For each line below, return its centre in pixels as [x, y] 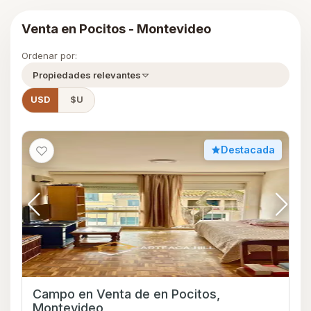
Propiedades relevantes [87, 75]
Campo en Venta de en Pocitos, [93, 294]
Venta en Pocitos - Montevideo [116, 29]
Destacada [248, 150]
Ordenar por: [49, 56]
